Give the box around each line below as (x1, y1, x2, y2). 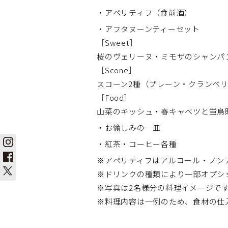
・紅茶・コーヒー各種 (97, 138, 177, 149)
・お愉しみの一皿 (97, 122, 161, 133)
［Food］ (97, 92, 132, 103)
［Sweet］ (97, 37, 138, 48)
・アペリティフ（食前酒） (97, 7, 192, 18)
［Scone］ (97, 65, 137, 75)
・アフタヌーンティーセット (97, 23, 200, 34)
